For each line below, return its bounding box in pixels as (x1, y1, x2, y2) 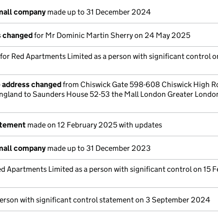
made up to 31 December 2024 (46, 7, 151, 17)
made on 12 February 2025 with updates (26, 120, 162, 129)
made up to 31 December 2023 (46, 144, 151, 153)
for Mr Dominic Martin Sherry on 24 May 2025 (33, 31, 190, 40)
